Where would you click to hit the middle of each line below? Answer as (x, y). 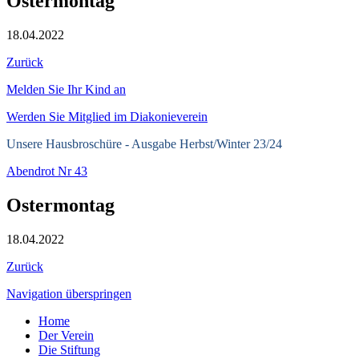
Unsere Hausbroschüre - (69, 144)
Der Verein (66, 336)
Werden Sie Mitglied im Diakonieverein (107, 117)
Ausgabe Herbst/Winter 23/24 (207, 144)
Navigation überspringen (69, 294)
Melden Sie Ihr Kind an (66, 90)
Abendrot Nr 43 (47, 171)
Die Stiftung (69, 350)
